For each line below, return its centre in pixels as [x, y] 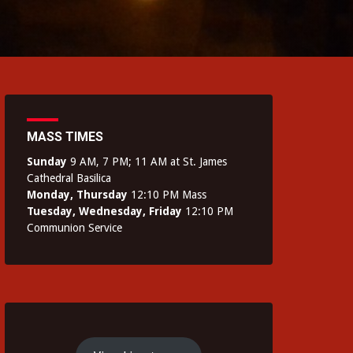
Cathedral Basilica [69, 178]
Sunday [47, 162]
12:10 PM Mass [167, 195]
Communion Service [74, 228]
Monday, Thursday [77, 195]
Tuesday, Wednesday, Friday [104, 211]
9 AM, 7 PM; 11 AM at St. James [147, 162]
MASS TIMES [65, 137]
